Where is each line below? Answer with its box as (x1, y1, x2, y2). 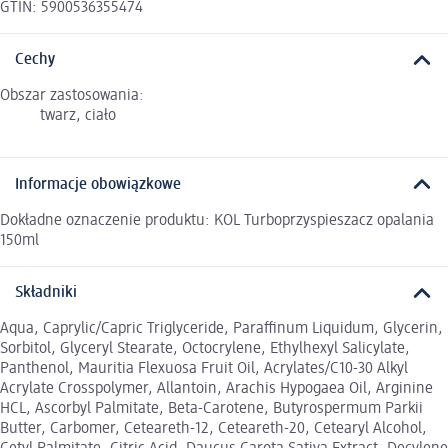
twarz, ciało (40, 108, 116, 125)
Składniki (15, 285, 77, 302)
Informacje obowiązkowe (15, 176, 181, 193)
